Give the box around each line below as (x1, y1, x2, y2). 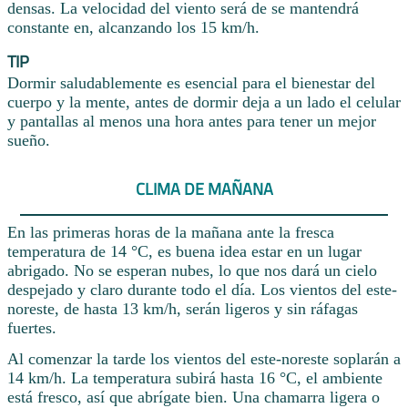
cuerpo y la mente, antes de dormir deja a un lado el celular (7, 93, 401, 112)
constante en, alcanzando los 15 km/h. (7, 18, 260, 37)
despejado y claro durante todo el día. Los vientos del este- (7, 280, 397, 300)
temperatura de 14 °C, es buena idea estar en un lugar (7, 242, 362, 261)
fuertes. (7, 319, 56, 338)
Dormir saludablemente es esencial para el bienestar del (7, 74, 375, 93)
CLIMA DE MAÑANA (135, 176, 273, 201)
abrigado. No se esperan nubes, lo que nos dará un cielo (7, 261, 377, 280)
